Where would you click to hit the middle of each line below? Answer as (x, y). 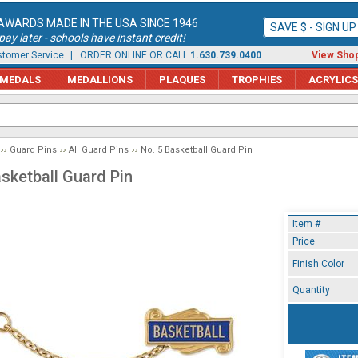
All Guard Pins (99, 150)
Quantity (311, 290)
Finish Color (318, 264)
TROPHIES (257, 79)
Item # (306, 224)
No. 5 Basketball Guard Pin (197, 150)
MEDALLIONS (100, 79)
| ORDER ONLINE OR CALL (129, 55)
